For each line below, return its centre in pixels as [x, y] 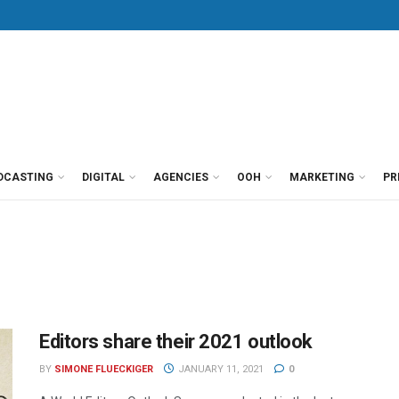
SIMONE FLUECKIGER [104, 369]
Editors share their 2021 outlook [176, 342]
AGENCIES [181, 177]
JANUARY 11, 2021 [219, 369]
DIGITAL [103, 177]
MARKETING [322, 177]
